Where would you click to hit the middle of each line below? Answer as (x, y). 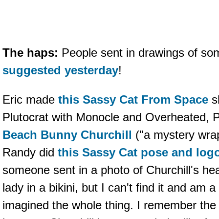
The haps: (30, 53)
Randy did (30, 152)
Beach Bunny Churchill (67, 135)
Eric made (30, 99)
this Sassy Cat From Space (133, 99)
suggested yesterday (60, 70)
